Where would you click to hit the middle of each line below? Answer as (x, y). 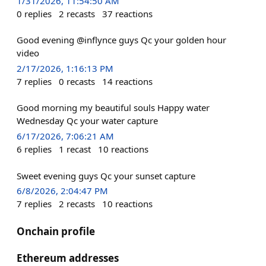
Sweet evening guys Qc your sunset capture (106, 175)
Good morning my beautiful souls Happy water (113, 108)
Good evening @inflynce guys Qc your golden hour (121, 40)
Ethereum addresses (68, 258)
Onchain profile (56, 231)
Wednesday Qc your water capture (87, 121)
